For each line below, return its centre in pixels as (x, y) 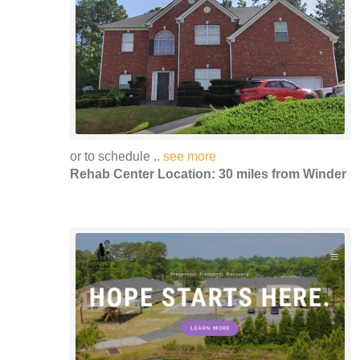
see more (190, 156)
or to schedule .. (117, 156)
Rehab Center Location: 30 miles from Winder (208, 174)
